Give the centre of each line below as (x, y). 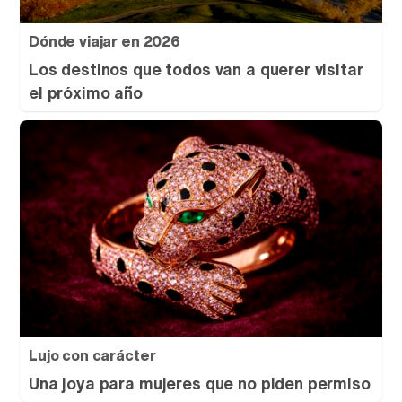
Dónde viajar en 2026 (105, 41)
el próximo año (86, 92)
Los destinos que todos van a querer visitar (196, 69)
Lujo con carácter (92, 356)
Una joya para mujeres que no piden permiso (200, 384)
